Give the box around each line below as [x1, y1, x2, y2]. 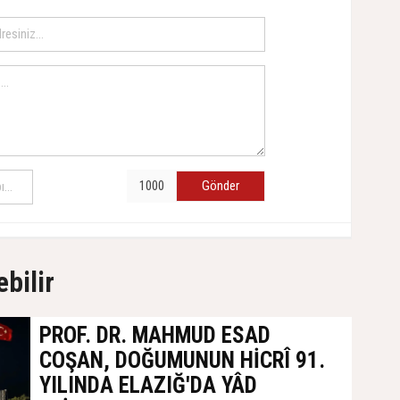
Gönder [202, 178, 239, 195]
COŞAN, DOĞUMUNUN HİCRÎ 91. [39, 347, 325, 374]
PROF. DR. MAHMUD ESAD [39, 322, 271, 349]
